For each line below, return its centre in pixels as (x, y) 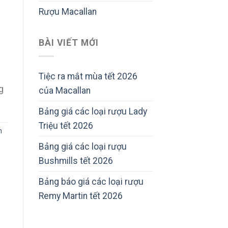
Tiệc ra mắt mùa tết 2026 (88, 76)
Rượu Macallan (68, 12)
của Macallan (65, 90)
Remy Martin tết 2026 (81, 196)
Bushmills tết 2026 (76, 161)
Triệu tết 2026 (66, 125)
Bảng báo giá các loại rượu (91, 181)
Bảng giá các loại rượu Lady (93, 111)
